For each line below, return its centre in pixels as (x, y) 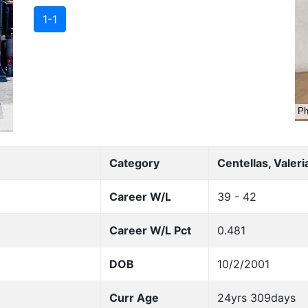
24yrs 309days (256, 298)
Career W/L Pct (150, 231)
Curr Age (134, 298)
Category (134, 163)
